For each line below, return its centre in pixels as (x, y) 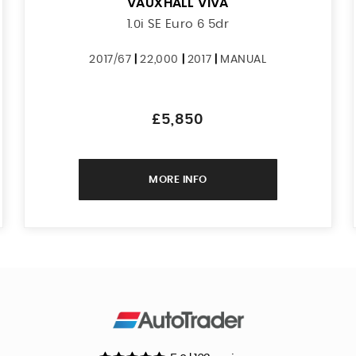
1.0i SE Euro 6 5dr (178, 24)
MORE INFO (178, 180)
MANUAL (243, 59)
